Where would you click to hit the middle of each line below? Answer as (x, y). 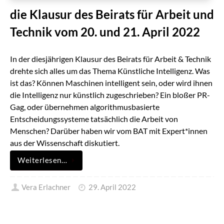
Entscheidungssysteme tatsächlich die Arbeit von (94, 118)
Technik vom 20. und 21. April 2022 (105, 32)
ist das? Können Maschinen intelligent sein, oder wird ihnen (111, 82)
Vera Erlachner (46, 187)
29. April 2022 (112, 187)
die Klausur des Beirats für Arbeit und (112, 14)
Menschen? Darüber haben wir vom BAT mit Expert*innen (109, 130)
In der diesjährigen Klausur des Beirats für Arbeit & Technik (110, 58)
